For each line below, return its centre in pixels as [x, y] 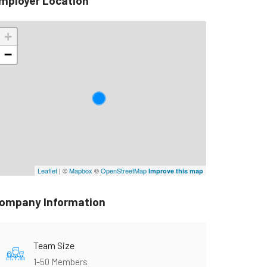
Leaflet [47, 170]
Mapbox [80, 170]
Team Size [54, 245]
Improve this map [176, 170]
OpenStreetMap [123, 170]
